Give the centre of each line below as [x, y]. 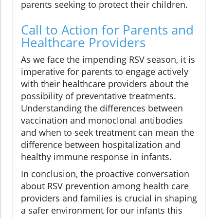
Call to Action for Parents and [107, 30]
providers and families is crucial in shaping [109, 198]
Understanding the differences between [102, 108]
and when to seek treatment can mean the [108, 133]
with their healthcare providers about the [105, 84]
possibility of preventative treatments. [99, 96]
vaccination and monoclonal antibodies [102, 120]
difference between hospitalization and [101, 145]
